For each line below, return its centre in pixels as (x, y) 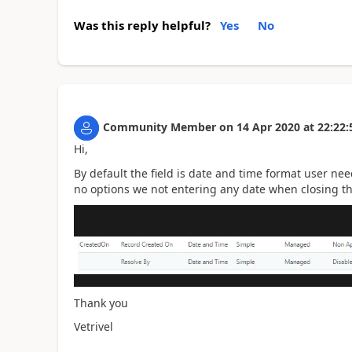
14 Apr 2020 (268, 127)
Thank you (101, 302)
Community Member (159, 127)
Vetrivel (93, 326)
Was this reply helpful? (142, 25)
